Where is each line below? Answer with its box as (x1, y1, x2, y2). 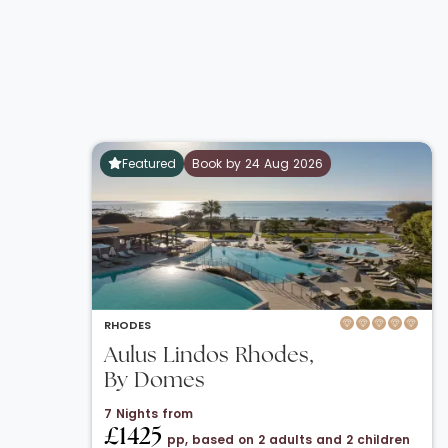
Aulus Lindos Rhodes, (104, 345, 314, 367)
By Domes (104, 370, 205, 392)
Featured (121, 154, 176, 172)
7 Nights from (104, 404, 193, 422)
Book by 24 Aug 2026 (191, 154, 323, 172)
